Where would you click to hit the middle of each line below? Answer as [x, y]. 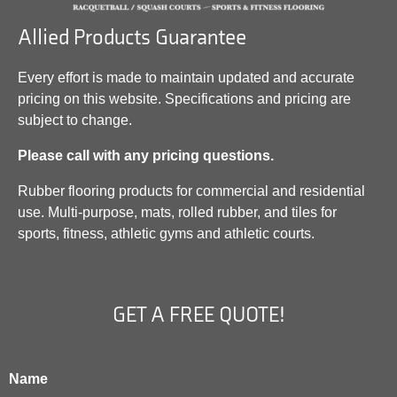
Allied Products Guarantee [132, 38]
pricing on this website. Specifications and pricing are [184, 99]
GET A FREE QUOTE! [198, 315]
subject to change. [75, 121]
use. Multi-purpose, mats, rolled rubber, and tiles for [177, 213]
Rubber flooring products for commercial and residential [191, 191]
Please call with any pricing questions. [146, 156]
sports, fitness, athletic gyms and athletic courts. [166, 234]
